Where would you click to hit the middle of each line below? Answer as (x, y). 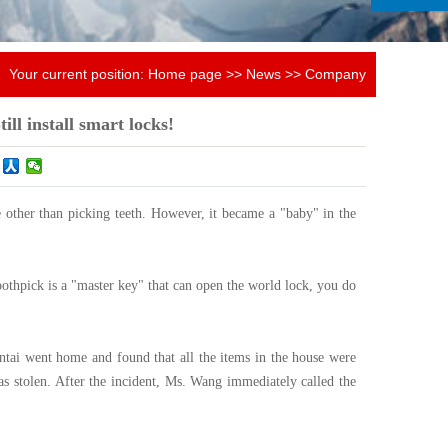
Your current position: (78, 74)
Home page (185, 74)
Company (335, 74)
